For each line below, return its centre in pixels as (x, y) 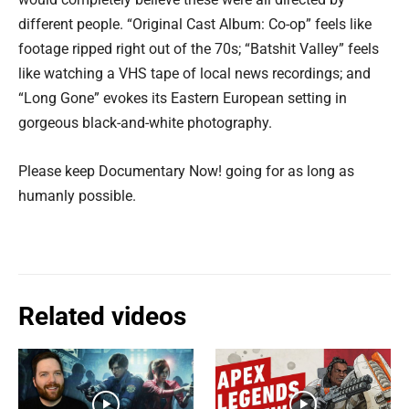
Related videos (102, 316)
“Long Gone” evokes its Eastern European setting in (183, 98)
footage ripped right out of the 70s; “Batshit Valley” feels (199, 49)
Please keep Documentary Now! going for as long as (186, 171)
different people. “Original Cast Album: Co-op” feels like (195, 24)
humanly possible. (77, 196)
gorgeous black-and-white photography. (145, 123)
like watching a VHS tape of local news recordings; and (194, 73)
